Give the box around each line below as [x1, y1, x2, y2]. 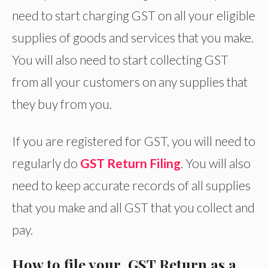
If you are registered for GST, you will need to [12, 133, 255, 149]
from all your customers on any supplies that [12, 74, 248, 90]
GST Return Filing [80, 156, 181, 171]
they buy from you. [12, 96, 112, 112]
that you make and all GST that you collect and [12, 200, 255, 215]
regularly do [12, 156, 80, 171]
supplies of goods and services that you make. [12, 30, 254, 45]
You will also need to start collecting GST [12, 52, 229, 68]
